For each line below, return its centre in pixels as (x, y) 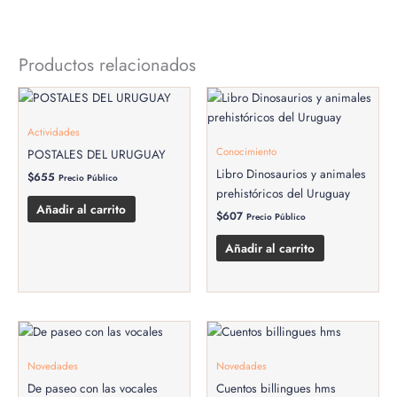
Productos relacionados (108, 66)
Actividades (54, 132)
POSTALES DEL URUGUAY (97, 154)
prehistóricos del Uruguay (283, 193)
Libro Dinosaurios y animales (291, 173)
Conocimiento (246, 152)
